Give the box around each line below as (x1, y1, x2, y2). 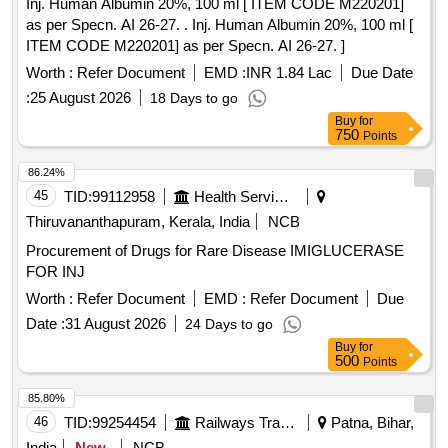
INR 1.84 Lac (246, 64, 332, 82)
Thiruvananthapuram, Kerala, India (26, 213, 250, 231)
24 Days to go (185, 316, 273, 333)
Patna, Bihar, (327, 414, 414, 432)
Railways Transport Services (280, 414, 295, 432)
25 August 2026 (30, 89, 131, 107)
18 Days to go (150, 90, 238, 107)
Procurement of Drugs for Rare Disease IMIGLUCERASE (26, 242, 404, 260)
